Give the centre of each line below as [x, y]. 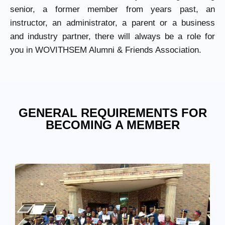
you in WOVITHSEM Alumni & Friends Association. [106, 50]
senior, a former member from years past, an [113, 9]
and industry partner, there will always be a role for [113, 36]
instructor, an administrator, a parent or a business [113, 23]
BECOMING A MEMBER [113, 125]
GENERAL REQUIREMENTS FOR [113, 113]
